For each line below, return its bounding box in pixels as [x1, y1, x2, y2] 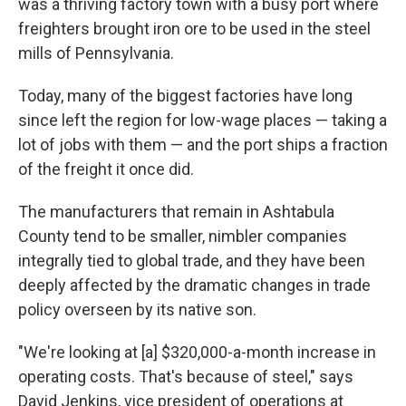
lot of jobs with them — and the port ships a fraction [18, 135, 388, 154]
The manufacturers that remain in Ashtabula [18, 202, 334, 221]
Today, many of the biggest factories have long [18, 86, 353, 105]
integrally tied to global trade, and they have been [18, 251, 365, 270]
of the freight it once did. [18, 159, 194, 179]
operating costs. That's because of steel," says [18, 367, 353, 386]
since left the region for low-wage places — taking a [18, 111, 387, 130]
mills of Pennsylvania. [18, 43, 174, 63]
